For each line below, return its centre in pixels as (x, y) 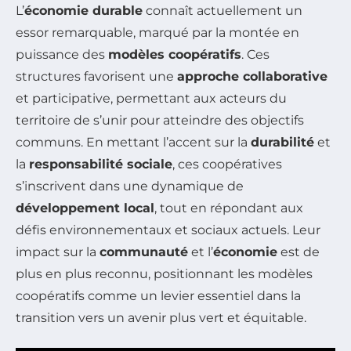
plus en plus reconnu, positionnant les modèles (164, 274)
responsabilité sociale (101, 165)
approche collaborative (252, 77)
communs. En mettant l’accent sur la (133, 143)
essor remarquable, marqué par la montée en (157, 33)
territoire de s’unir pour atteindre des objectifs (160, 121)
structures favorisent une (96, 77)
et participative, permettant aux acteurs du (151, 99)
